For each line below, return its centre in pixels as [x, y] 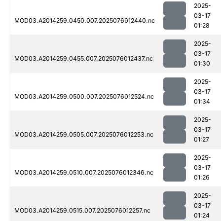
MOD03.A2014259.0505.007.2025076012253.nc [84, 135]
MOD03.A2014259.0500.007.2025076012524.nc [84, 97]
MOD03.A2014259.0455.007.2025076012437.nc [84, 59]
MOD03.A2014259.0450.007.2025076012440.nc [85, 21]
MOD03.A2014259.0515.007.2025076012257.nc [82, 211]
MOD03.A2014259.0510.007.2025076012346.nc [84, 173]
